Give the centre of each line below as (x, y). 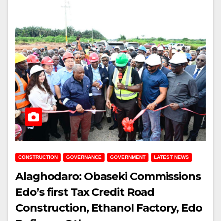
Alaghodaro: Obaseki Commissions (108, 176)
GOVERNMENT (128, 157)
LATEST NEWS (171, 157)
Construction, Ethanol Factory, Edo (109, 208)
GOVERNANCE (84, 157)
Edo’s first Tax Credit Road (85, 192)
